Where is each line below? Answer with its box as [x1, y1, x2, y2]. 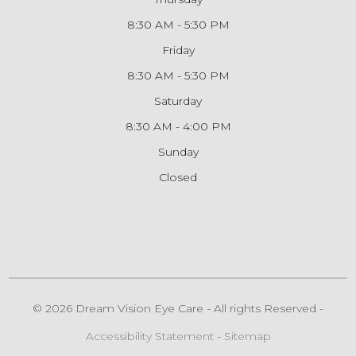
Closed [159, 169, 197, 184]
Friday [161, 42, 195, 57]
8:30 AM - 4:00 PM [125, 118, 231, 133]
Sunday [157, 144, 199, 159]
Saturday [154, 93, 202, 108]
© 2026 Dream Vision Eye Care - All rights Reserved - [33, 300, 323, 315]
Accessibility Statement [85, 328, 214, 343]
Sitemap [223, 328, 271, 343]
